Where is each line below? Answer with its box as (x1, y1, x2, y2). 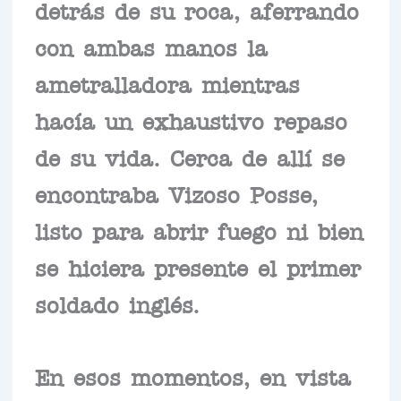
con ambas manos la (34, 40, 268, 52)
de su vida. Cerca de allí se (34, 150, 345, 162)
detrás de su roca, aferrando (34, 4, 359, 15)
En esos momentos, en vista (34, 370, 351, 381)
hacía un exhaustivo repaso (34, 114, 347, 125)
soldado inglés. (34, 297, 200, 309)
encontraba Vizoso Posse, (34, 187, 318, 199)
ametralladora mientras (34, 77, 300, 89)
